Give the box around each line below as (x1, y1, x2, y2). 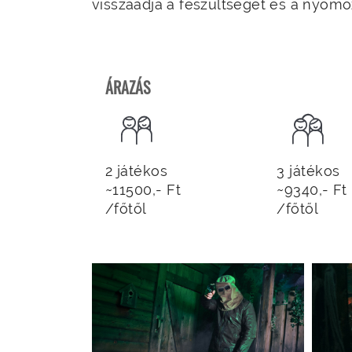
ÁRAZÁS (105, 75, 150, 99)
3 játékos (277, 162, 340, 179)
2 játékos (105, 162, 168, 179)
